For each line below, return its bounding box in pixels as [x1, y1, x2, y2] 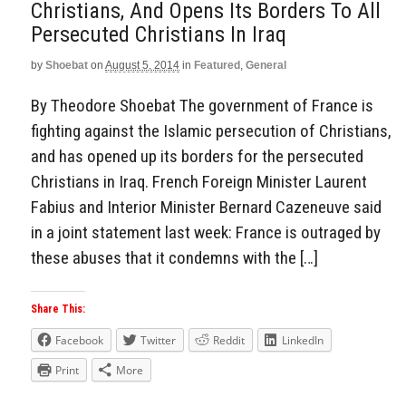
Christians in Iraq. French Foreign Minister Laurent [31, 170, 367, 192]
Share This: [31, 303, 85, 316]
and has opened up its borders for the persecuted [31, 145, 363, 167]
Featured [194, 59, 240, 72]
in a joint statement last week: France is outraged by [31, 221, 381, 243]
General [246, 59, 286, 72]
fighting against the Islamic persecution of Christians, [31, 120, 391, 141]
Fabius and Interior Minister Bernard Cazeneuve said [31, 196, 382, 217]
